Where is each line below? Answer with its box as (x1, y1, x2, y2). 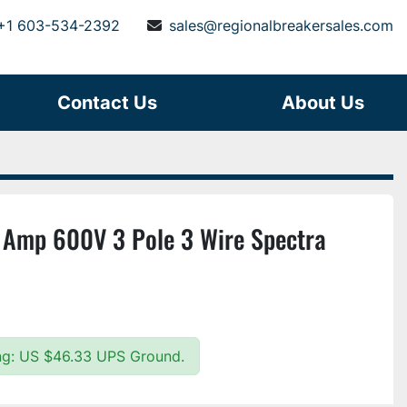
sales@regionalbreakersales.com (169, 16, 393, 35)
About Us (294, 92, 364, 114)
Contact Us (71, 92, 157, 114)
